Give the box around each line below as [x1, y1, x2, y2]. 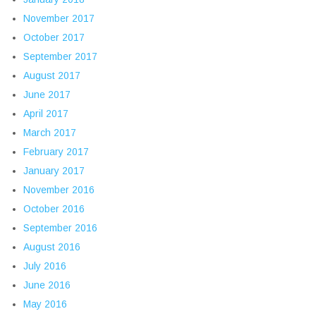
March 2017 [23, 127, 76, 139]
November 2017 [23, 13, 95, 25]
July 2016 [23, 260, 66, 272]
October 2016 [23, 203, 85, 215]
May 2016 [23, 298, 67, 310]
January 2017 [23, 165, 85, 177]
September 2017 [23, 51, 97, 63]
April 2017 [23, 108, 68, 120]
